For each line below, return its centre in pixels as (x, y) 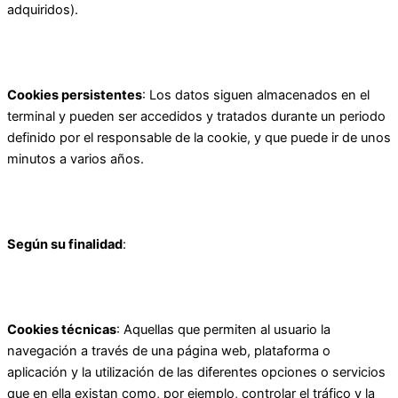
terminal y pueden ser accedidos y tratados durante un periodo (196, 116)
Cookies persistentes (75, 95)
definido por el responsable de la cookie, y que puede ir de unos (199, 137)
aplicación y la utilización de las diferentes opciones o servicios (196, 372)
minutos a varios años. (76, 159)
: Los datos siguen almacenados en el (256, 95)
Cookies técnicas (62, 329)
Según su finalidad (65, 244)
